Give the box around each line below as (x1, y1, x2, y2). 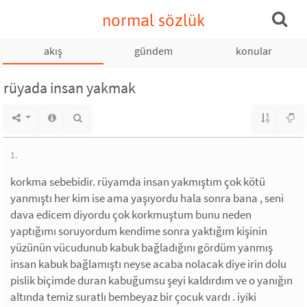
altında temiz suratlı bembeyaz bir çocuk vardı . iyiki (10, 289, 256, 304)
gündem (134, 44, 173, 58)
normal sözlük (101, 11, 206, 29)
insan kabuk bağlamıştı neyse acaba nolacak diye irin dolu (10, 256, 286, 271)
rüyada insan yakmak (3, 78, 136, 97)
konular (235, 44, 272, 58)
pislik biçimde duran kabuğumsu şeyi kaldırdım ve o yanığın (10, 273, 293, 288)
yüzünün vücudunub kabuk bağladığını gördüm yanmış (10, 240, 273, 255)
